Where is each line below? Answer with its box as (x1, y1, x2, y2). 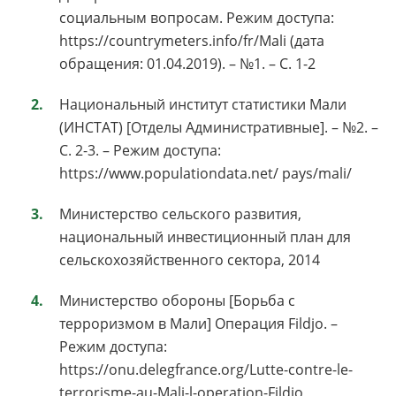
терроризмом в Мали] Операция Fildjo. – (59, 313, 338, 333)
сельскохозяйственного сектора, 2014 (59, 249, 320, 270)
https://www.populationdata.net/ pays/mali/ (59, 163, 352, 183)
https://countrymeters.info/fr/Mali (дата (59, 30, 324, 50)
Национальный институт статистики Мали (59, 94, 346, 114)
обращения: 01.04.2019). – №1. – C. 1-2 (59, 53, 316, 73)
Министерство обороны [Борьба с (59, 290, 295, 310)
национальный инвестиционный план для (59, 226, 351, 247)
